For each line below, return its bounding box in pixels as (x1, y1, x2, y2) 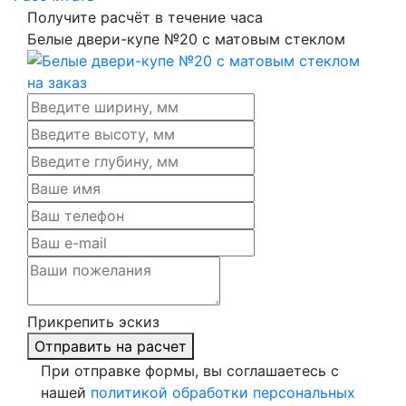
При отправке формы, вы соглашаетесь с (41, 362, 339, 380)
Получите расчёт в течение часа (27, 8, 263, 26)
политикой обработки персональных (91, 383, 355, 401)
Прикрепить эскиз (27, 313, 159, 331)
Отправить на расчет (34, 337, 187, 355)
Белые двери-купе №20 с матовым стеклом (27, 30, 345, 48)
